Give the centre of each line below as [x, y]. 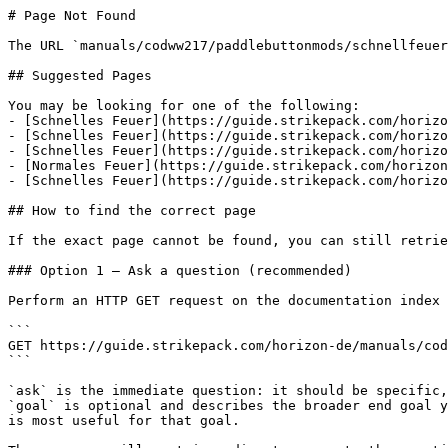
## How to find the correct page [132, 210]
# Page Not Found [72, 15]
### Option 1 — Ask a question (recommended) [180, 270]
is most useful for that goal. [124, 420]
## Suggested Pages [80, 75]
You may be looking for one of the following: [184, 105]
